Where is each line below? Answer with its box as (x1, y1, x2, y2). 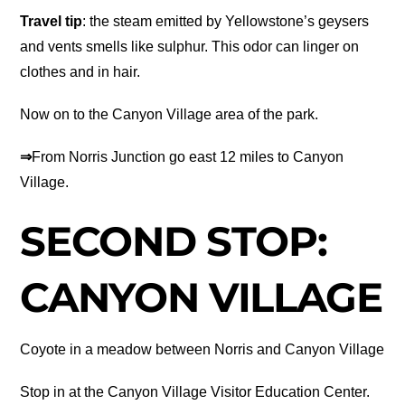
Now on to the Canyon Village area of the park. (20, 107, 319, 123)
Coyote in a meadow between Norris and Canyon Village (20, 341, 385, 357)
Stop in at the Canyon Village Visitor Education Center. (20, 384, 371, 400)
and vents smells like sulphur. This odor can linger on (20, 38, 360, 54)
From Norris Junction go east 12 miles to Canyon (32, 149, 344, 165)
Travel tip (20, 13, 83, 29)
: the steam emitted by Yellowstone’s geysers (82, 13, 370, 29)
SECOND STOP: (20, 216, 327, 266)
